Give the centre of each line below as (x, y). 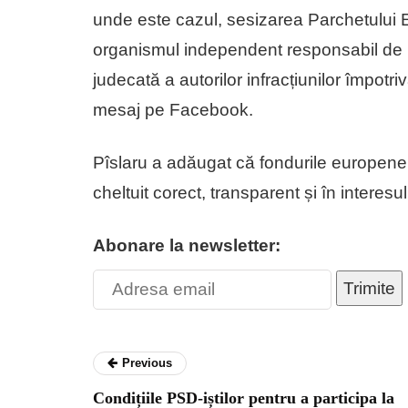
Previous (147, 362)
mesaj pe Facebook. (173, 109)
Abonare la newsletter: (187, 245)
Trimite (369, 288)
